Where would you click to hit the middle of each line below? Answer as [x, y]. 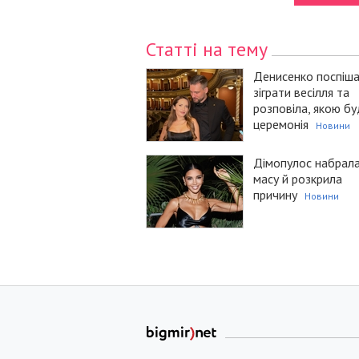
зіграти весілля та [301, 93]
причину [275, 195]
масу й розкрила [298, 179]
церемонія [281, 125]
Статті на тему [207, 50]
